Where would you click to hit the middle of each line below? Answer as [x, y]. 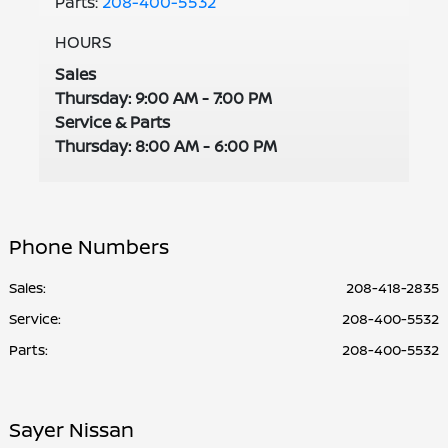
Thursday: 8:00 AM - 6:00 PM [165, 146]
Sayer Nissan [71, 430]
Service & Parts [112, 122]
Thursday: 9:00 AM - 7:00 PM [163, 98]
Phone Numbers [89, 247]
